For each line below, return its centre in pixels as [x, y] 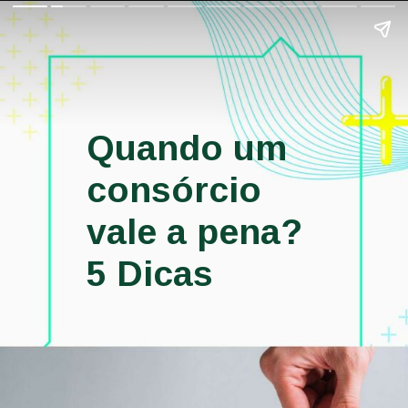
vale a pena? [194, 231]
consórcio [173, 189]
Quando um [186, 148]
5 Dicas [149, 273]
